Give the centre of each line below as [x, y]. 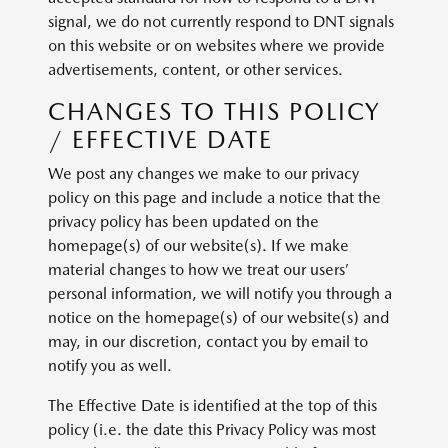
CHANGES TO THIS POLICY [214, 111]
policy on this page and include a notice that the [214, 197]
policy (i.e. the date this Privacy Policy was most [212, 429]
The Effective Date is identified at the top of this [212, 405]
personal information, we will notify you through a [220, 293]
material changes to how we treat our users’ [198, 269]
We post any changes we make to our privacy [203, 173]
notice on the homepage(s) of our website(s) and [218, 317]
